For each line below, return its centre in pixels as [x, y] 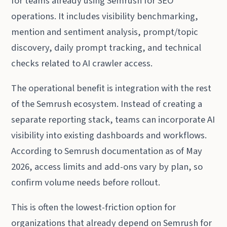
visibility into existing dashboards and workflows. [109, 135]
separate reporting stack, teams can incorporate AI [113, 119]
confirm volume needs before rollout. [86, 182]
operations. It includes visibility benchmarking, [105, 16]
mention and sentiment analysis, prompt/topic [105, 32]
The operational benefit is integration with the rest [111, 88]
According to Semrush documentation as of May [107, 151]
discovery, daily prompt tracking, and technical [106, 48]
